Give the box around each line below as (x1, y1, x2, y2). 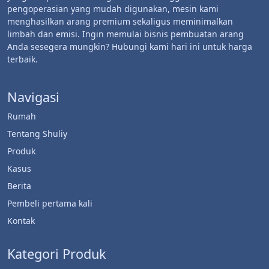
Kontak (7, 214, 35, 226)
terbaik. (7, 53, 38, 65)
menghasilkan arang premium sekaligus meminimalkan (7, 15, 233, 27)
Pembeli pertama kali (7, 197, 92, 209)
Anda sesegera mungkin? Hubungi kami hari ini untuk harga (7, 40, 252, 52)
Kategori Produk (7, 244, 106, 262)
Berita (7, 180, 31, 192)
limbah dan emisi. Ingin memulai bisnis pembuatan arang (7, 28, 244, 40)
